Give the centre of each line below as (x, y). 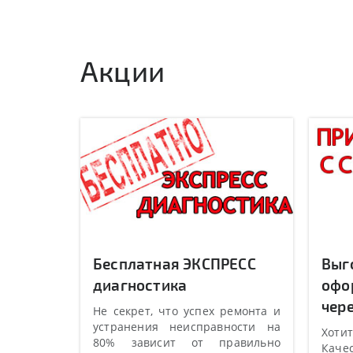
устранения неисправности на (187, 327)
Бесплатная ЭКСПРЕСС (175, 264)
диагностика (140, 285)
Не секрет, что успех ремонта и (187, 311)
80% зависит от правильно (187, 342)
